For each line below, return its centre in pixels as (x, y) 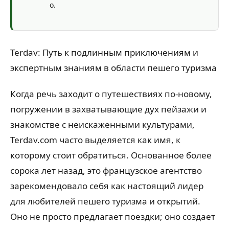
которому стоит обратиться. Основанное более (111, 155)
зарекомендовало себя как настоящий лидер (107, 186)
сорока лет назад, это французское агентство (106, 171)
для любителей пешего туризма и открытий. (105, 201)
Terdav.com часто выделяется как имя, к (95, 140)
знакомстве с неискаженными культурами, (102, 125)
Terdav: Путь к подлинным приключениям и (104, 53)
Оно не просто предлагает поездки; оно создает (113, 217)
